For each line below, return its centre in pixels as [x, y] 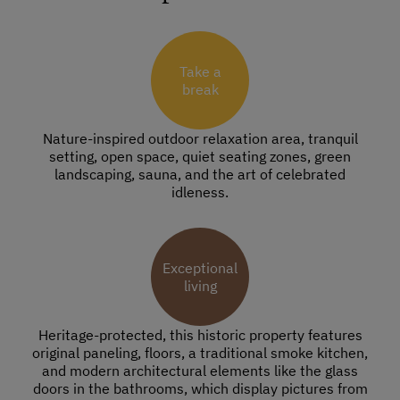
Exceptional [200, 268]
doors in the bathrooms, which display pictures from [200, 389]
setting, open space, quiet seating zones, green [200, 157]
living [200, 286]
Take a [200, 72]
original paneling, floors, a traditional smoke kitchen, [200, 353]
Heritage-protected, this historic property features [200, 335]
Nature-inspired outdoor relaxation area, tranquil [200, 139]
